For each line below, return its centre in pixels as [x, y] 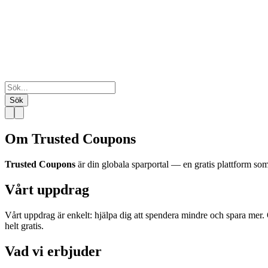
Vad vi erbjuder [53, 251]
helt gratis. [24, 226]
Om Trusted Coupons [70, 138]
